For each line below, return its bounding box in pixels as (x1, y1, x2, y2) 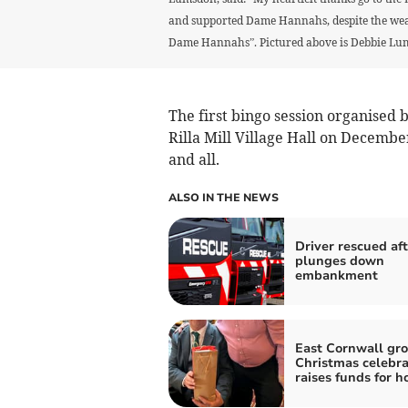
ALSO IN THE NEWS (168, 190, 279, 205)
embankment (294, 267, 378, 284)
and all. (168, 150, 219, 168)
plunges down (294, 252, 384, 270)
